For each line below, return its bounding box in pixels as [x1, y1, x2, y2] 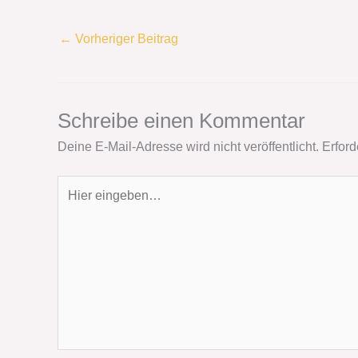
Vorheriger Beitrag [72, 31, 178, 46]
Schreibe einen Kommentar [58, 109, 305, 133]
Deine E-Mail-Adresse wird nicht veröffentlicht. [58, 140, 319, 154]
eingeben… [57, 197, 123, 211]
